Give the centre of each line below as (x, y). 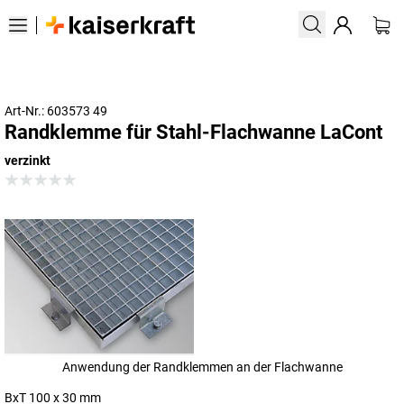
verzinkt (28, 161)
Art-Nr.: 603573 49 (56, 111)
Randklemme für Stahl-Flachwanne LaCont (193, 132)
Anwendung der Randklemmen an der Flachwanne (202, 367)
